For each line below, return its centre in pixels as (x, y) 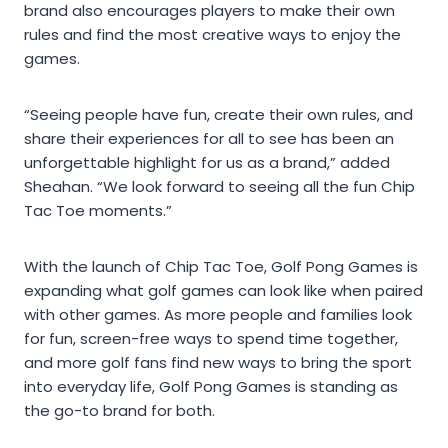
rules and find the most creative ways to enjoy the (212, 34)
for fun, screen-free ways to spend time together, (211, 338)
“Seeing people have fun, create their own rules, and (218, 114)
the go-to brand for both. (119, 410)
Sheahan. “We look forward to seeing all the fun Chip (219, 186)
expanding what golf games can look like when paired (223, 290)
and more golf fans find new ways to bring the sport (218, 362)
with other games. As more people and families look (218, 314)
